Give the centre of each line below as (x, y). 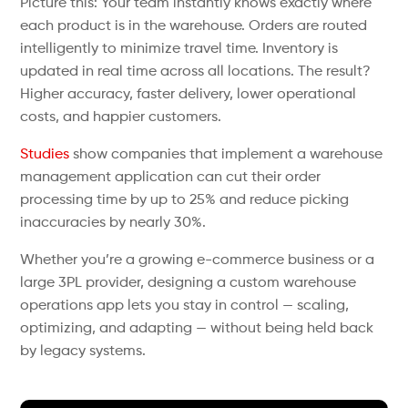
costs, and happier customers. (121, 117)
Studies (45, 155)
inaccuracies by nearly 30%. (113, 223)
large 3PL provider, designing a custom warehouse (189, 283)
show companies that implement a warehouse (226, 155)
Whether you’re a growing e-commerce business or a (198, 260)
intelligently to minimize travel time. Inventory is (179, 49)
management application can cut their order (171, 178)
